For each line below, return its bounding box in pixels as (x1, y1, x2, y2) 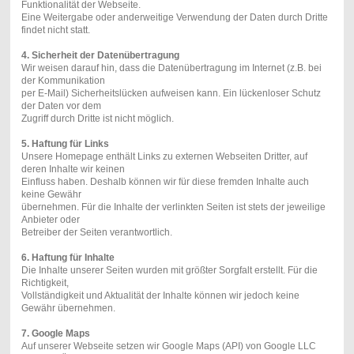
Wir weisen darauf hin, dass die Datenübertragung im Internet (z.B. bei (21, 62, 322, 73)
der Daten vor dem (21, 100, 101, 111)
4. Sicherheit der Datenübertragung (21, 49, 179, 61)
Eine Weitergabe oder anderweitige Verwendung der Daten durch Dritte (21, 11, 328, 23)
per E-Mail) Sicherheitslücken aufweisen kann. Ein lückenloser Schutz (21, 87, 321, 99)
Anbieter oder (21, 213, 80, 225)
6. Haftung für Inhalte (21, 251, 115, 263)
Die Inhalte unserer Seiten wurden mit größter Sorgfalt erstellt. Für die (21, 264, 318, 276)
